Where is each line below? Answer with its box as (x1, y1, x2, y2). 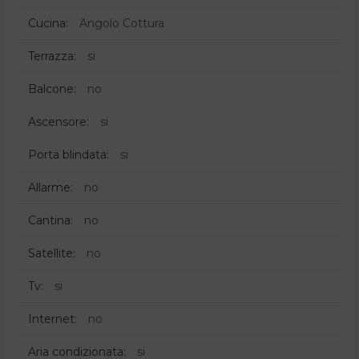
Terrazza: (28, 49, 76, 64)
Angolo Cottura (79, 16, 164, 31)
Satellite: (28, 246, 75, 261)
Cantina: (28, 213, 73, 228)
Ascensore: (28, 115, 89, 130)
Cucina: (28, 16, 68, 31)
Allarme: (28, 180, 73, 196)
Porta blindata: (28, 147, 109, 163)
